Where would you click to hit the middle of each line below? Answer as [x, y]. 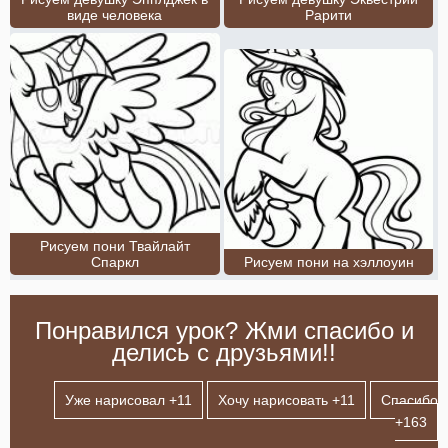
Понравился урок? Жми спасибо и [224, 331]
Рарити [329, 15]
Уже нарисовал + [121, 400]
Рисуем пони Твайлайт [114, 246]
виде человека [115, 15]
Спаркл [114, 262]
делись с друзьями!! [224, 353]
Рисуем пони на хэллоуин [328, 262]
